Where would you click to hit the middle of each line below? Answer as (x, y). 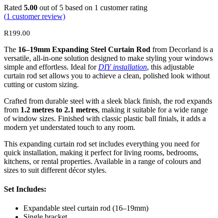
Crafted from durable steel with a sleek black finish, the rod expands (108, 101)
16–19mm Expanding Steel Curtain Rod (85, 49)
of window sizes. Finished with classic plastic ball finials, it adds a (105, 118)
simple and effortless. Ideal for (51, 67)
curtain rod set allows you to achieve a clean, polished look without (107, 75)
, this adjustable (171, 67)
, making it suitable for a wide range (153, 109)
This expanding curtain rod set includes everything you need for (102, 144)
